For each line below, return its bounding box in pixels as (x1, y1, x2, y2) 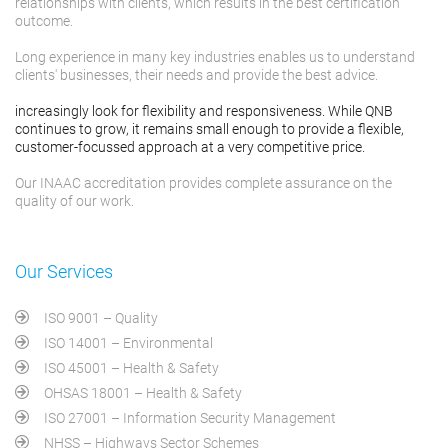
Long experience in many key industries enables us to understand (15, 49, 415, 65)
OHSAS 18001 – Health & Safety (44, 385, 242, 401)
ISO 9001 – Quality (44, 310, 158, 326)
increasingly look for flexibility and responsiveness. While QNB (15, 103, 393, 119)
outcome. (15, 13, 73, 29)
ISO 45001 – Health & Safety (44, 360, 219, 376)
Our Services (15, 261, 113, 282)
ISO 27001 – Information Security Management (44, 410, 336, 426)
